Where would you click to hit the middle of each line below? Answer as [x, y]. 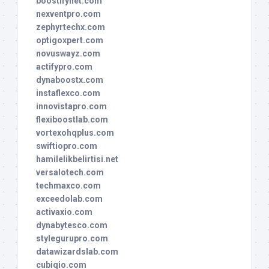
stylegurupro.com [72, 239]
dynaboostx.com [70, 80]
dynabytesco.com [72, 225]
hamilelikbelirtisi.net [77, 159]
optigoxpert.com [70, 41]
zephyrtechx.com [71, 27]
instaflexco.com [68, 93]
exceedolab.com [69, 199]
